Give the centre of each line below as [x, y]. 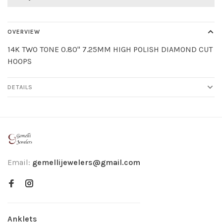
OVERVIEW [24, 32]
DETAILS [20, 87]
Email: [20, 163]
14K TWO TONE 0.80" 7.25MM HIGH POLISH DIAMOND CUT [110, 50]
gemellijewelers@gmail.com [86, 163]
